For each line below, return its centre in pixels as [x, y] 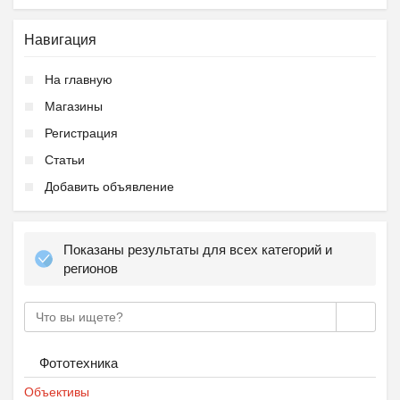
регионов [91, 268]
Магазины [74, 106]
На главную [79, 79]
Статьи [65, 160]
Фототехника [79, 363]
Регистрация [81, 133]
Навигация [60, 40]
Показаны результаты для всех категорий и [198, 250]
